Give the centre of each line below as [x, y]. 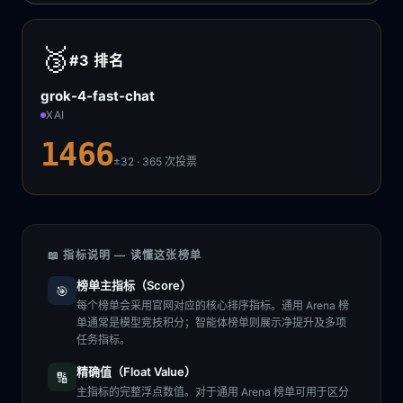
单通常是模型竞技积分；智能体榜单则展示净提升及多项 [211, 322]
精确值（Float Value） [136, 372]
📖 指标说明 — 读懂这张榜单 [125, 255]
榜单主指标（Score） [134, 285]
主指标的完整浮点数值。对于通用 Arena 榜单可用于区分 [213, 392]
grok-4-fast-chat [98, 96]
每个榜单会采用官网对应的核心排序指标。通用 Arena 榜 [213, 305]
